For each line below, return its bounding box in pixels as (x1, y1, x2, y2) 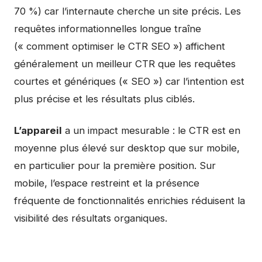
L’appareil (14, 125, 62, 136)
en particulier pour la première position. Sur (14, 160, 216, 171)
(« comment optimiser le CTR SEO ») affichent (14, 40, 225, 52)
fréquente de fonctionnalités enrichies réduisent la (14, 195, 245, 206)
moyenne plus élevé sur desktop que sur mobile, (14, 142, 240, 154)
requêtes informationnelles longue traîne (14, 23, 201, 35)
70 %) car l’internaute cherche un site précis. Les (14, 5, 241, 17)
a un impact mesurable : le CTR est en (62, 125, 240, 136)
